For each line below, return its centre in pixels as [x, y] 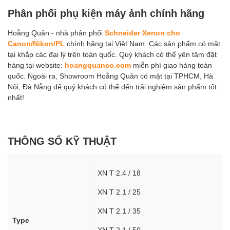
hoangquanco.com [98, 65]
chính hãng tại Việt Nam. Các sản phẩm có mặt [142, 44]
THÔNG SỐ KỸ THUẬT [62, 141]
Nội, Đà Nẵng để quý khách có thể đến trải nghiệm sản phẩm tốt [112, 87]
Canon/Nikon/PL [36, 44]
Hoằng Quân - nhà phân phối [56, 33]
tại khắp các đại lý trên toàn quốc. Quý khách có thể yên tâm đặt [112, 54]
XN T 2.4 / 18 [119, 173]
